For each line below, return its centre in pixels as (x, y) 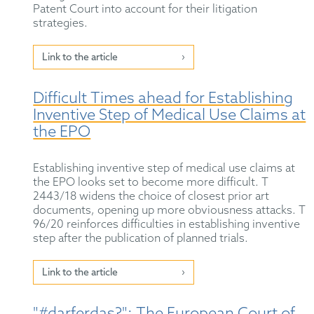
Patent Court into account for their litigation (145, 10)
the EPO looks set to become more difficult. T (151, 183)
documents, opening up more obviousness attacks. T (170, 211)
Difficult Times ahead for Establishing (163, 99)
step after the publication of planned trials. (141, 239)
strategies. (61, 24)
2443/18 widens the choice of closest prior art (151, 197)
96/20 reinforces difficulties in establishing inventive (167, 225)
